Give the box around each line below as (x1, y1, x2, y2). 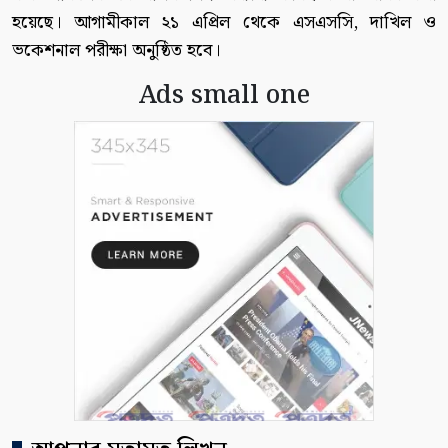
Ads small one (138, 75, 310, 117)
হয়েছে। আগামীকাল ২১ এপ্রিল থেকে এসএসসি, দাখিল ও (12, 8, 436, 38)
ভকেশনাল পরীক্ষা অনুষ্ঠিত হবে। (12, 36, 220, 66)
